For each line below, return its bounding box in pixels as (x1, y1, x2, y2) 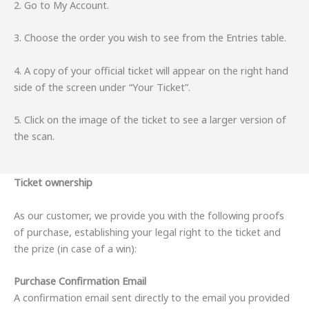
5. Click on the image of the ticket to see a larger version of (14, 112, 286, 127)
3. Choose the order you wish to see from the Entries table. (14, 30, 286, 45)
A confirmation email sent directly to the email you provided (14, 290, 290, 305)
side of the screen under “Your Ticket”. (14, 79, 190, 94)
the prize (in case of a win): (14, 241, 137, 255)
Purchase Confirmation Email (14, 274, 146, 288)
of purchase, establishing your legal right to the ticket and (14, 224, 281, 239)
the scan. (14, 129, 54, 143)
